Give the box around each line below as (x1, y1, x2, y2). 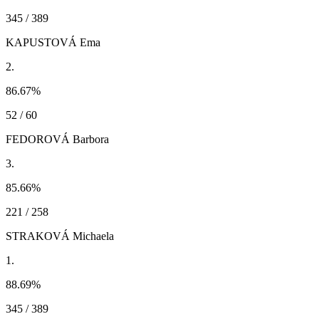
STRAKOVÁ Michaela (6, 229, 114, 242)
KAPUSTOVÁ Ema (6, 36, 100, 48)
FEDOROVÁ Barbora (6, 132, 109, 145)
